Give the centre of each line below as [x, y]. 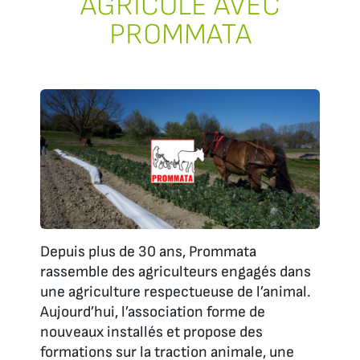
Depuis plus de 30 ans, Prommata [148, 252]
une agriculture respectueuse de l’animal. [175, 292]
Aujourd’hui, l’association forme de [153, 312]
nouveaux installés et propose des [151, 332]
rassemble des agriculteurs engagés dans [176, 272]
